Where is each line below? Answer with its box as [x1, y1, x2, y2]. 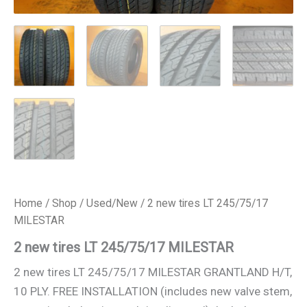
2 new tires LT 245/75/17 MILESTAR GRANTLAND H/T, [14, 265, 292, 280]
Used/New [86, 196, 138, 210]
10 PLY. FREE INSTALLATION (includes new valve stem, [14, 284, 292, 299]
